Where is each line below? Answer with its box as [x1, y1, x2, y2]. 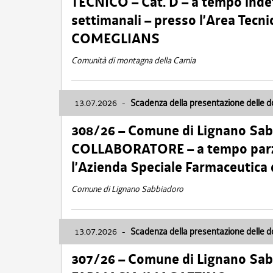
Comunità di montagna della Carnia [71, 55, 196, 66]
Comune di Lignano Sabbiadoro [71, 183, 183, 194]
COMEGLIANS [71, 29, 160, 48]
